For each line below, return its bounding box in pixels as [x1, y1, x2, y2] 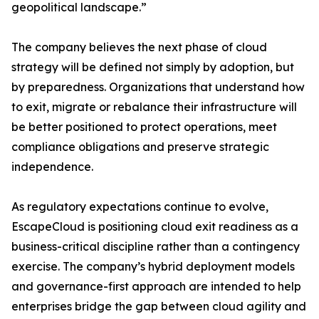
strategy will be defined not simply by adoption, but [11, 60, 294, 75]
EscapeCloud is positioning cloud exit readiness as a [11, 219, 298, 234]
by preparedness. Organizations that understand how [11, 80, 305, 95]
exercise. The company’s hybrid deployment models [11, 259, 295, 274]
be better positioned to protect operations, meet [11, 120, 277, 135]
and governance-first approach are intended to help [11, 279, 301, 294]
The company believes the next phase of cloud [11, 40, 267, 55]
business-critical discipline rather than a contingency [11, 239, 300, 254]
